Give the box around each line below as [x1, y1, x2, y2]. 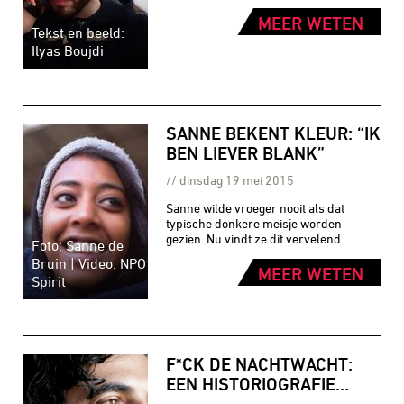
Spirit [32, 272, 66, 289]
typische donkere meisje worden [166, 215, 343, 231]
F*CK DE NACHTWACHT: [166, 353, 353, 374]
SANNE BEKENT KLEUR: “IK [166, 122, 381, 143]
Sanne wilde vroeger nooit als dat [166, 199, 345, 216]
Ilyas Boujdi [32, 41, 104, 59]
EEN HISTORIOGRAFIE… [166, 372, 350, 394]
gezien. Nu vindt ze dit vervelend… [166, 230, 351, 246]
